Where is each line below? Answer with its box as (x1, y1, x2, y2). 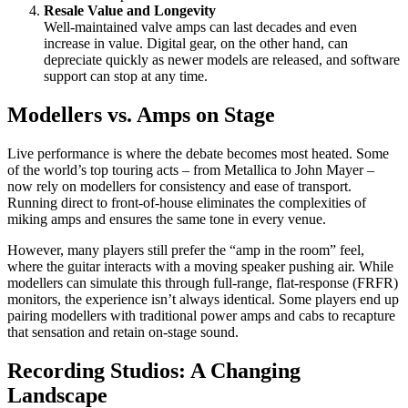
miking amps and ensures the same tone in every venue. (7, 211, 326, 228)
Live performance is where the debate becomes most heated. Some (7, 146, 389, 162)
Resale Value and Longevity (44, 3, 216, 19)
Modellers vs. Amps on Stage (7, 103, 275, 127)
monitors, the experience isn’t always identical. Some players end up (7, 291, 399, 308)
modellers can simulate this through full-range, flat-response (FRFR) (7, 275, 398, 291)
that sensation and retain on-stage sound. (7, 324, 239, 341)
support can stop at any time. (44, 68, 208, 85)
